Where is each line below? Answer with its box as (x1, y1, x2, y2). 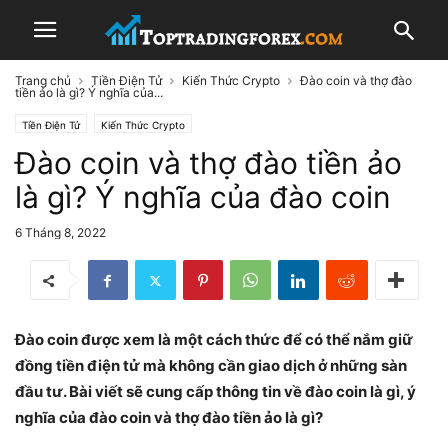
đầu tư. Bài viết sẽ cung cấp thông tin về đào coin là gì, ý (15, 382, 416, 401)
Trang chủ (15, 73, 71, 88)
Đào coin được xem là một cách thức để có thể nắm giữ (15, 330, 413, 349)
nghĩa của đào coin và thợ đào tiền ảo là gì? (15, 408, 323, 427)
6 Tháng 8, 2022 (15, 225, 106, 240)
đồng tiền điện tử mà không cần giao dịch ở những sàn (15, 356, 407, 375)
